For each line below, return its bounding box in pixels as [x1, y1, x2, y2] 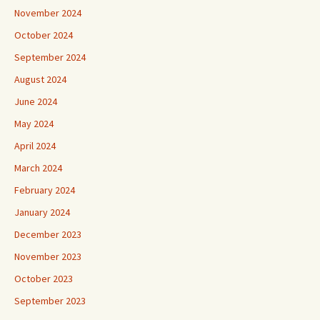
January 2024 [14, 206, 70, 219]
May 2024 [14, 117, 54, 130]
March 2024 [14, 161, 62, 174]
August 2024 [14, 73, 66, 86]
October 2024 [14, 29, 73, 41]
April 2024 [14, 139, 56, 152]
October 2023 [14, 272, 73, 285]
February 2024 [14, 184, 75, 196]
